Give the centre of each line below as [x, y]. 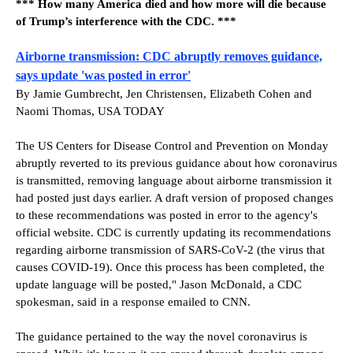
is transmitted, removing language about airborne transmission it [174, 180]
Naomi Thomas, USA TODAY [90, 111]
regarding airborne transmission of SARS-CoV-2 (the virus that [170, 249]
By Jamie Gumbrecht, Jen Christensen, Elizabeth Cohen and [164, 93]
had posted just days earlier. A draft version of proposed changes [175, 197]
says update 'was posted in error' [103, 75]
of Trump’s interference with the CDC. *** [126, 21]
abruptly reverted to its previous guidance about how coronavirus [176, 163]
